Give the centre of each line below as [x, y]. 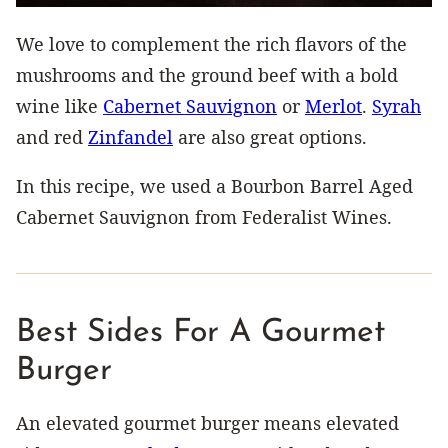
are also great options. [270, 136]
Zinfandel [130, 136]
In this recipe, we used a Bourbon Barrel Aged [214, 185]
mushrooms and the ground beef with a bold [207, 74]
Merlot [333, 105]
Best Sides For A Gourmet [200, 332]
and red [52, 136]
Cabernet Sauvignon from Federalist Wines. [204, 216]
